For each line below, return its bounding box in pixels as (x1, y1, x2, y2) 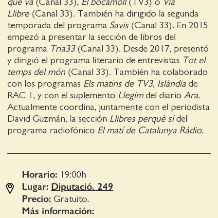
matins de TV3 (96, 79, 153, 89)
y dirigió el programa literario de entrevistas (7, 55, 182, 66)
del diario (143, 91, 184, 101)
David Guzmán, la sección (7, 114, 109, 124)
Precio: (22, 193, 51, 205)
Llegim (118, 91, 143, 101)
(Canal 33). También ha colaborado (65, 67, 208, 77)
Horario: (22, 168, 57, 181)
